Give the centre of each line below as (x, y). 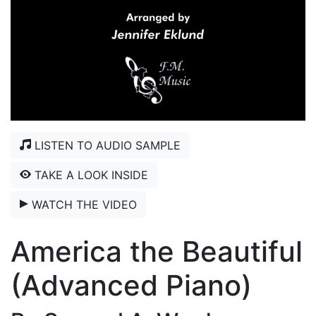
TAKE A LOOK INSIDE (90, 175)
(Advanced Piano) (131, 285)
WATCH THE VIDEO (83, 204)
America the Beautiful (157, 251)
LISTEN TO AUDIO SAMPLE (106, 145)
